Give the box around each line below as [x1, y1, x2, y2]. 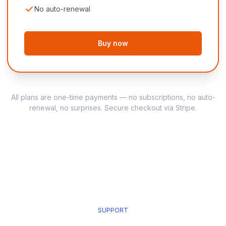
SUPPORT [98, 206, 128, 214]
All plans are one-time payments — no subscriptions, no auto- [11, 93, 215, 102]
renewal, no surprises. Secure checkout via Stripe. [29, 103, 197, 112]
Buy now [98, 39, 128, 48]
